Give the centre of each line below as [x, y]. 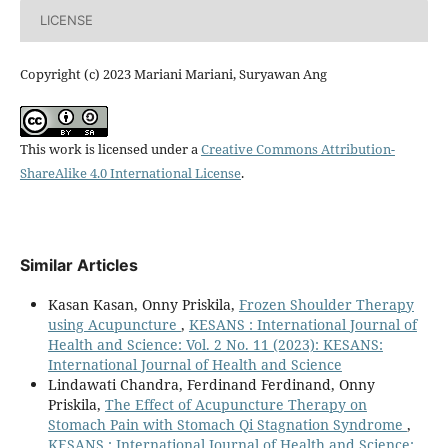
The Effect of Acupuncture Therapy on [235, 404]
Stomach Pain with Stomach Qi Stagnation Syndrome [227, 424]
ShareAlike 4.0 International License [130, 172]
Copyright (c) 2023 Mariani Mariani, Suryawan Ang [173, 73]
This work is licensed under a [110, 148]
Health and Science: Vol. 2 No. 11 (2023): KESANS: [215, 344]
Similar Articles [78, 264]
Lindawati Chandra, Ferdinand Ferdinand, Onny [211, 384]
